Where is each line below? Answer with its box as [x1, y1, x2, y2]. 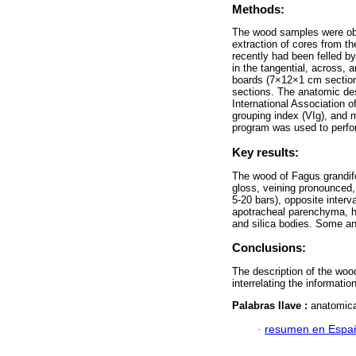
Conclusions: [232, 241, 306, 255]
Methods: [232, 2, 284, 17]
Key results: [232, 145, 299, 160]
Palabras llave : [232, 299, 311, 311]
